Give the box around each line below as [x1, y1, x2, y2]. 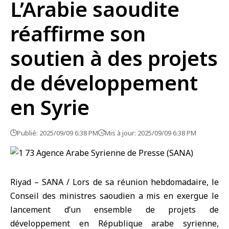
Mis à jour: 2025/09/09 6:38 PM [105, 128, 196, 138]
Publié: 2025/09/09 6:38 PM [17, 128, 98, 138]
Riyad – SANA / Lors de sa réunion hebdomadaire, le [10, 176, 219, 188]
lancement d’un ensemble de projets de [10, 204, 219, 215]
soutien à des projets [10, 44, 218, 72]
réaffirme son [10, 19, 146, 48]
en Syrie [10, 93, 89, 121]
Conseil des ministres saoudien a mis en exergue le [10, 190, 219, 201]
